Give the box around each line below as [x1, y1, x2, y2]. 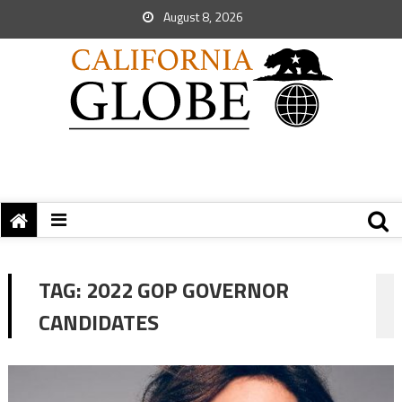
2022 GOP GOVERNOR [85, 274, 289, 306]
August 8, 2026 [161, 7, 243, 26]
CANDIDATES [38, 306, 159, 338]
